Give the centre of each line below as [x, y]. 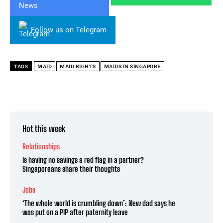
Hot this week [44, 128]
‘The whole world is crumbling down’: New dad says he [99, 203]
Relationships [41, 146]
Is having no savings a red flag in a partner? [83, 160]
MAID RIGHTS [78, 66]
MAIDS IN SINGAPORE [132, 66]
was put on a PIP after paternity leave [75, 212]
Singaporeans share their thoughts [71, 168]
